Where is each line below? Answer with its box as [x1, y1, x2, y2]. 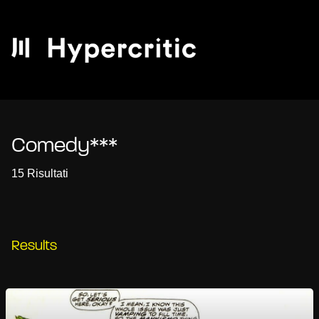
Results [11, 239, 57, 253]
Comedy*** [11, 135, 117, 157]
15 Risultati [11, 167, 68, 179]
